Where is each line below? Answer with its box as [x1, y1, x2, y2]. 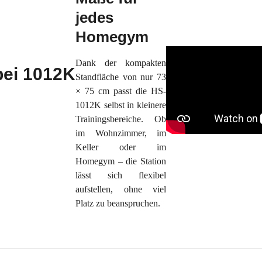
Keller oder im [75, 142, 166, 152]
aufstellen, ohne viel [75, 184, 166, 194]
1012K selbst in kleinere [75, 100, 166, 110]
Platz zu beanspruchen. [75, 198, 163, 208]
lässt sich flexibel [75, 170, 166, 180]
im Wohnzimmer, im [75, 128, 166, 138]
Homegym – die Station [75, 156, 166, 166]
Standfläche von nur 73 [75, 72, 166, 82]
